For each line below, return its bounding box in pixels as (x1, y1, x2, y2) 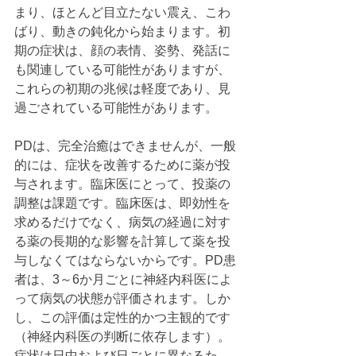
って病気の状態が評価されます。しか (14, 291, 230, 305)
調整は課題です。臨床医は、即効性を (14, 195, 230, 210)
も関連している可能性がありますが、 (14, 62, 230, 76)
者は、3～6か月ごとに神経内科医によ (14, 272, 232, 286)
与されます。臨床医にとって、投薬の (14, 176, 230, 191)
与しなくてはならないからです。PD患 (14, 253, 236, 267)
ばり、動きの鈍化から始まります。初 (14, 24, 230, 38)
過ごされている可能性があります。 (14, 100, 218, 114)
